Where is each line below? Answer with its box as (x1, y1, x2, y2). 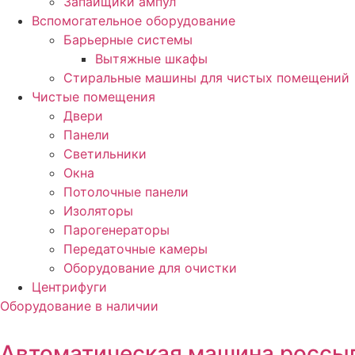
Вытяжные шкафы (95, 50, 208, 67)
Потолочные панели (63, 183, 189, 200)
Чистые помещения (32, 88, 155, 105)
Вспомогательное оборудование (32, 12, 235, 29)
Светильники (63, 145, 147, 162)
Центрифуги (32, 278, 107, 295)
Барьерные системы (63, 31, 193, 48)
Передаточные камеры (63, 240, 208, 257)
